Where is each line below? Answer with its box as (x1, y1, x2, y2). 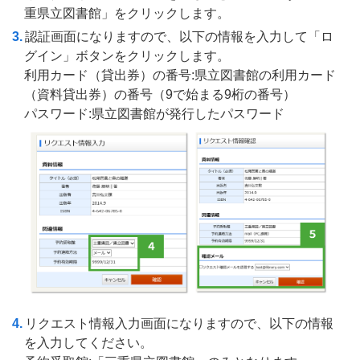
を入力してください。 (24, 335, 153, 350)
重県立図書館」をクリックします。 (24, 6, 230, 20)
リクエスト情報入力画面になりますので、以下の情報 (25, 316, 333, 330)
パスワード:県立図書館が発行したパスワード (24, 106, 284, 121)
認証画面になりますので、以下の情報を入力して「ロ (25, 29, 333, 43)
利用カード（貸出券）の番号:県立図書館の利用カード (24, 67, 336, 82)
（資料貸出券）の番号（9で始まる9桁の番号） (24, 87, 296, 101)
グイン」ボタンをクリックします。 (24, 48, 230, 63)
